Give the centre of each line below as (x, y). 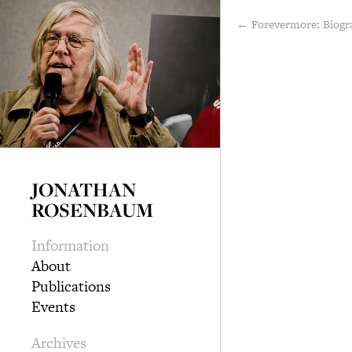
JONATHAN (84, 189)
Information (70, 245)
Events (53, 306)
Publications (71, 286)
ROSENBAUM (92, 209)
